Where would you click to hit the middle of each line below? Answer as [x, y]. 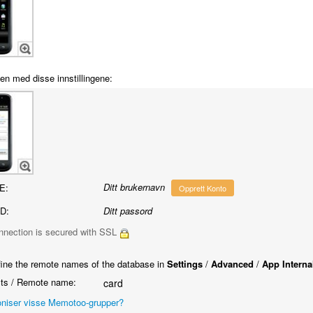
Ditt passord [128, 211]
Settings [184, 264]
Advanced [232, 264]
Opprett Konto [202, 188]
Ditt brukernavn [134, 187]
